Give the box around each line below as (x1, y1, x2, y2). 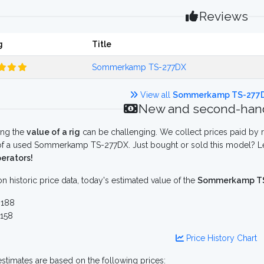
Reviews (199, 9, 249, 24)
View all (137, 90, 173, 100)
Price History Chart (183, 233, 257, 243)
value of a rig (27, 127, 80, 137)
